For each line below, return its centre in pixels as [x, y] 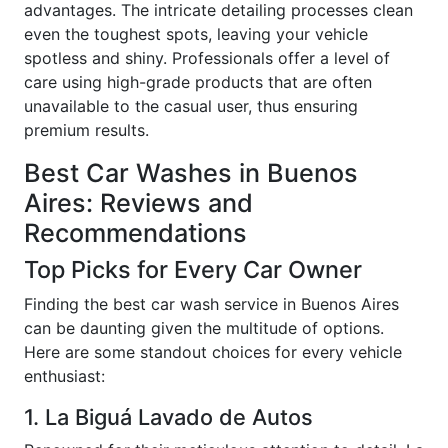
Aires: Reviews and [138, 202]
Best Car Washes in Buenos [191, 172]
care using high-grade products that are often [198, 81]
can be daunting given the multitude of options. [204, 327]
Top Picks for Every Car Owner [193, 269]
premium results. [86, 129]
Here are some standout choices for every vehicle [213, 351]
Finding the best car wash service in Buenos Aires [211, 303]
